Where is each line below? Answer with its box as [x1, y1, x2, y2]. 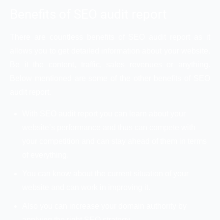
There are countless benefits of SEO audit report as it [10, 32, 210, 41]
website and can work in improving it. [22, 183, 150, 192]
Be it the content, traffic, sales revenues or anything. [10, 60, 210, 69]
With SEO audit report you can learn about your [22, 109, 186, 118]
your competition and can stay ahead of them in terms [22, 137, 207, 145]
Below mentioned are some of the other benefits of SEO [10, 74, 210, 82]
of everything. [22, 150, 69, 159]
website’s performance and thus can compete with [22, 123, 195, 132]
